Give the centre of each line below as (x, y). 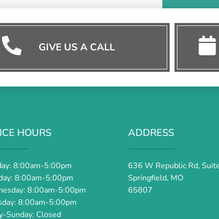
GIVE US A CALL (77, 47)
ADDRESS (151, 133)
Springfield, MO (156, 178)
